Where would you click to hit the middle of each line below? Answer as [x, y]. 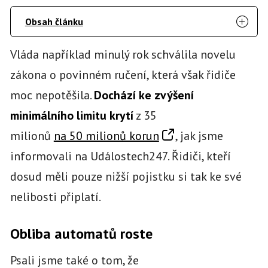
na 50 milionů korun [106, 135]
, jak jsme [199, 135]
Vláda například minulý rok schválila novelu [123, 54]
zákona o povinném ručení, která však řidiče [123, 74]
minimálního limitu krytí [71, 115]
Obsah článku [54, 21]
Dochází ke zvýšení [144, 95]
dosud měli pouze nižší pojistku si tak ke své [126, 176]
